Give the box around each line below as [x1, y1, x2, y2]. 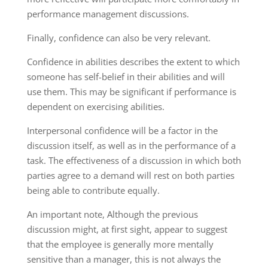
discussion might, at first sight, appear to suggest [26, 223, 227, 236]
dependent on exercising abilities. [26, 100, 165, 113]
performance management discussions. [26, 8, 189, 20]
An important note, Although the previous [26, 208, 198, 221]
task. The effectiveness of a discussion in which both [26, 154, 241, 167]
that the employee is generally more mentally [26, 238, 214, 251]
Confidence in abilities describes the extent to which [26, 56, 240, 68]
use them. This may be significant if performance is [26, 86, 236, 98]
